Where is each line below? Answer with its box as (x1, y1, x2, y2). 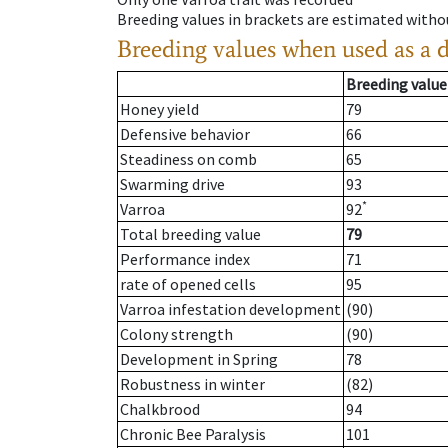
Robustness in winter (120, 374, 265, 395)
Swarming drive (120, 174, 225, 195)
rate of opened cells (120, 274, 256, 295)
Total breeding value (120, 224, 261, 245)
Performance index (120, 249, 250, 270)
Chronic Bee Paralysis (120, 424, 266, 445)
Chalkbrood (120, 399, 200, 420)
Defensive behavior (120, 124, 250, 145)
